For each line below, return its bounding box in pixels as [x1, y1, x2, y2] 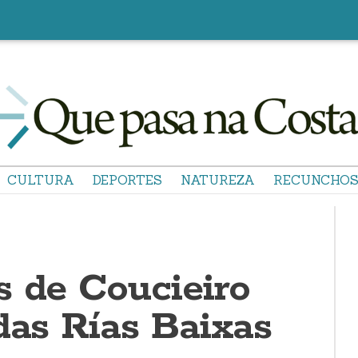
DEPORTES [93, 172, 162, 188]
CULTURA [7, 172, 74, 188]
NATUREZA [181, 172, 255, 188]
